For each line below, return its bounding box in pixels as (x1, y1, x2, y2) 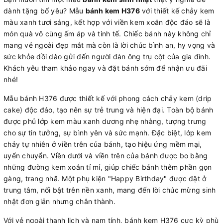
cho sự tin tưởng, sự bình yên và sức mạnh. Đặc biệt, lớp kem (3, 128, 211, 137)
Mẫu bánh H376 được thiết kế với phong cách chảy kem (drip (3, 94, 212, 103)
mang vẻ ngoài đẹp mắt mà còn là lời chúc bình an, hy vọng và (3, 40, 215, 49)
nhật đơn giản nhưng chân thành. (3, 197, 115, 206)
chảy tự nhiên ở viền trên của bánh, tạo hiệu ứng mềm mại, (3, 139, 202, 148)
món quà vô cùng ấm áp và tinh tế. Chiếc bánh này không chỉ (3, 29, 211, 38)
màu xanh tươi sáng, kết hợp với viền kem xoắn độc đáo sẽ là (3, 17, 211, 26)
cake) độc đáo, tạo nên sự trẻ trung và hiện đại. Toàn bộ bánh (3, 105, 214, 114)
